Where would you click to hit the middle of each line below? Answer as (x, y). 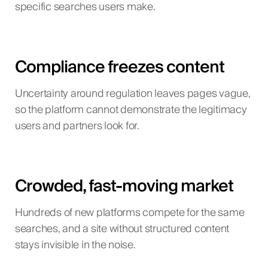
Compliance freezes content (119, 68)
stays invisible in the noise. (75, 245)
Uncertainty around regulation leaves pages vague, (133, 94)
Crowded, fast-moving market (124, 186)
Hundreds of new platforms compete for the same (130, 213)
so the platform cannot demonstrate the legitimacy (131, 110)
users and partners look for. (77, 127)
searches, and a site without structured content (122, 229)
